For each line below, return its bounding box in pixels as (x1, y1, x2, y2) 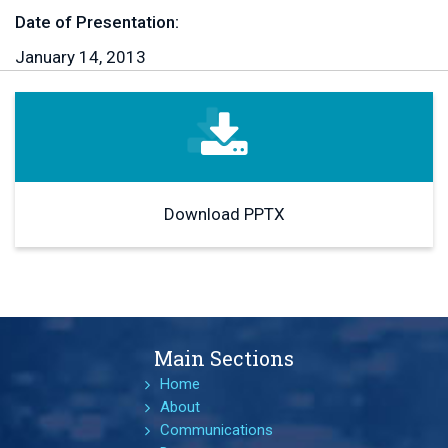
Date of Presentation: (15, 12, 179, 33)
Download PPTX (163, 204, 285, 225)
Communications (159, 421, 273, 440)
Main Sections (154, 345, 294, 372)
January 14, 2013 (15, 47, 146, 68)
